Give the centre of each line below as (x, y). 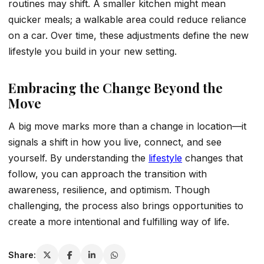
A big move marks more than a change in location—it (127, 126)
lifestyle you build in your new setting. (93, 51)
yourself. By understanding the (78, 158)
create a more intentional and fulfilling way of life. (119, 221)
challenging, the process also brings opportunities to (126, 205)
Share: (22, 255)
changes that (214, 158)
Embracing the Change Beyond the (115, 88)
